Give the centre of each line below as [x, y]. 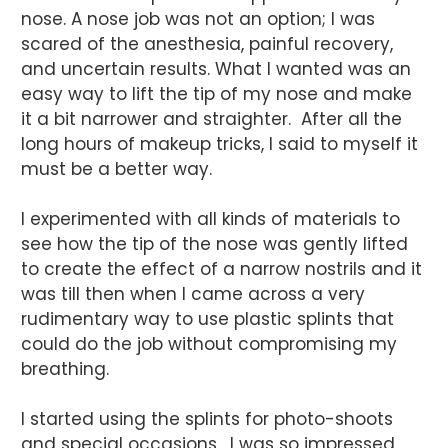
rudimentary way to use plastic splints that [207, 318]
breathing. [65, 368]
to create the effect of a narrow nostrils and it [221, 268]
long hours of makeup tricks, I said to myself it [219, 143]
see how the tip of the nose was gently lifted [214, 243]
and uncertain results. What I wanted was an [216, 68]
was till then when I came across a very [193, 293]
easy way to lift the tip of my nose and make [216, 93]
